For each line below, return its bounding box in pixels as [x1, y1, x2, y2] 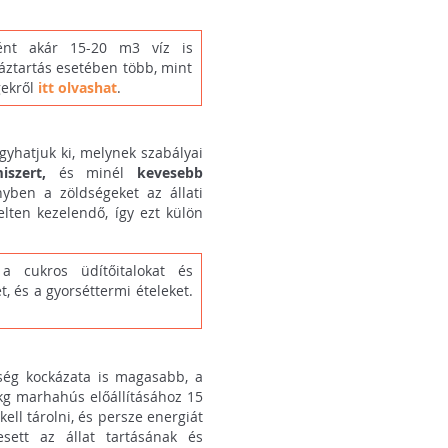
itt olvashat [38, 77, 117, 97]
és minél [58, 163, 138, 183]
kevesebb [137, 163, 204, 183]
